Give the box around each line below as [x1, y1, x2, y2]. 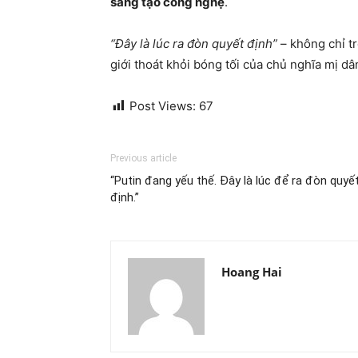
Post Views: [129, 98, 196, 113]
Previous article [110, 153, 177, 164]
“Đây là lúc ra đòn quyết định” [110, 36, 277, 51]
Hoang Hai [221, 264, 282, 280]
